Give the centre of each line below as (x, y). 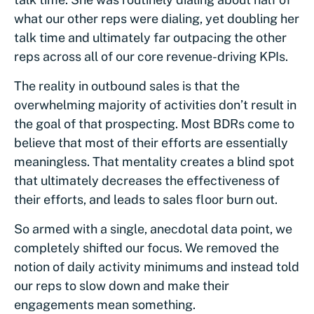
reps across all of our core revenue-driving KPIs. (151, 56)
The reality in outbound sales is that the (127, 86)
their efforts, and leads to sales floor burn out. (146, 199)
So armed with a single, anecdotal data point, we (153, 228)
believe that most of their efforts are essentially (151, 142)
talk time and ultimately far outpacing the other (150, 37)
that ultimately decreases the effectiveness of (147, 180)
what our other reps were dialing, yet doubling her (157, 18)
